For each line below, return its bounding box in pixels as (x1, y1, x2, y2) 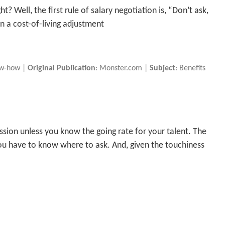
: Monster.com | (95, 64, 150, 72)
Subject (150, 64, 176, 72)
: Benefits (175, 64, 206, 72)
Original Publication (28, 64, 96, 72)
